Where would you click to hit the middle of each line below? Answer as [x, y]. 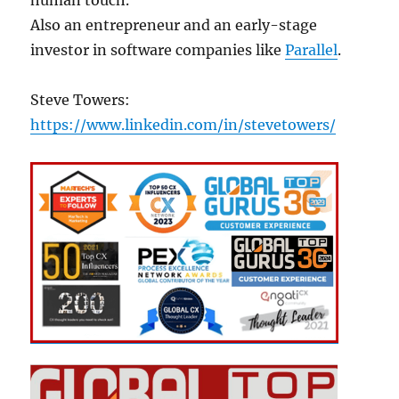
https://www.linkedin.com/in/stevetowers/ [183, 124]
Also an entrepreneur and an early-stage [174, 24]
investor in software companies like [158, 49]
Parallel [312, 49]
